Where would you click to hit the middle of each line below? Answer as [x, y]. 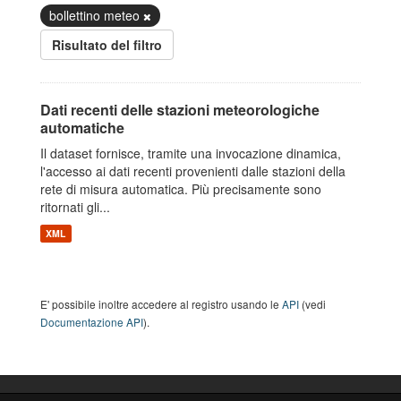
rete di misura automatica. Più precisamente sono [181, 189]
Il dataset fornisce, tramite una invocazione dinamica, [191, 153]
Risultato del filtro [107, 45]
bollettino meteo [96, 15]
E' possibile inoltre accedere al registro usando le [161, 304]
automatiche [82, 128]
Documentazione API [92, 322]
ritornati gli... [75, 207]
